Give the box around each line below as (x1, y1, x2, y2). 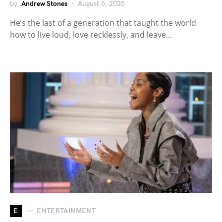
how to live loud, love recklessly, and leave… (10, 29, 172, 40)
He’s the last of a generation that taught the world (10, 17, 196, 28)
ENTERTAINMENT (37, 207, 96, 216)
